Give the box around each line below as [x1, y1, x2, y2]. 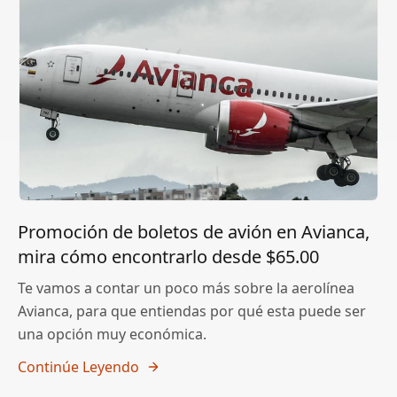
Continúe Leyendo [18, 357, 139, 378]
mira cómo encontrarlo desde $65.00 [18, 245, 319, 269]
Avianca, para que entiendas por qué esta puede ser [18, 301, 366, 322]
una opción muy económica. [18, 324, 206, 345]
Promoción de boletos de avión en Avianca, [18, 220, 370, 245]
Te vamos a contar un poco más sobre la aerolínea [18, 278, 354, 299]
